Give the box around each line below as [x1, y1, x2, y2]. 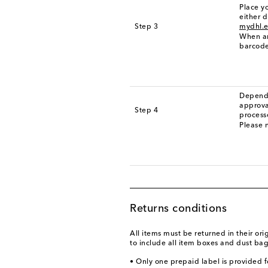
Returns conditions [130, 203, 227, 214]
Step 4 [135, 107, 158, 114]
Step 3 [135, 23, 158, 31]
